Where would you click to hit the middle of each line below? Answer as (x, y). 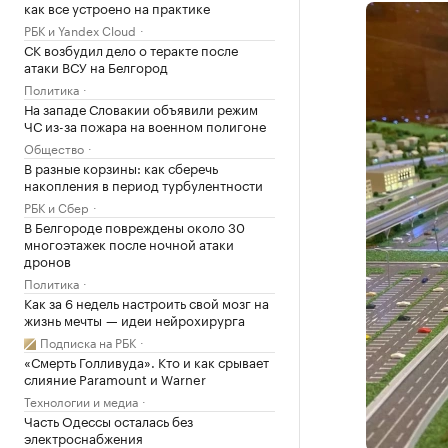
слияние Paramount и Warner (115, 378)
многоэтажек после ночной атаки (129, 243)
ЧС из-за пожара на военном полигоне (145, 125)
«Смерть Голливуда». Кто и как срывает (146, 361)
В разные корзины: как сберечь (121, 167)
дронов (47, 260)
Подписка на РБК (88, 341)
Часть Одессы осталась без (108, 420)
